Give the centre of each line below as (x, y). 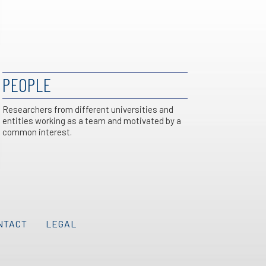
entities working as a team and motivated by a (92, 121)
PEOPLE (27, 84)
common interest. (37, 132)
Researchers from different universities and (88, 109)
